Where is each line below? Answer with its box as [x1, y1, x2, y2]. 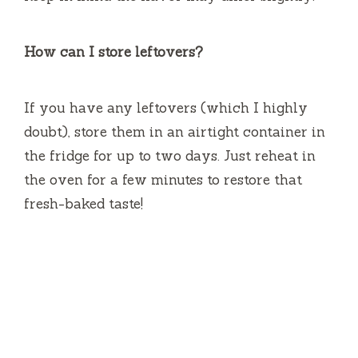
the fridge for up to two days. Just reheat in [24, 147, 316, 165]
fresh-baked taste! [24, 195, 143, 213]
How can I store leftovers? [24, 43, 203, 62]
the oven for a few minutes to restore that [24, 171, 302, 189]
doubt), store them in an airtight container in [24, 123, 325, 141]
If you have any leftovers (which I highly [24, 99, 308, 117]
